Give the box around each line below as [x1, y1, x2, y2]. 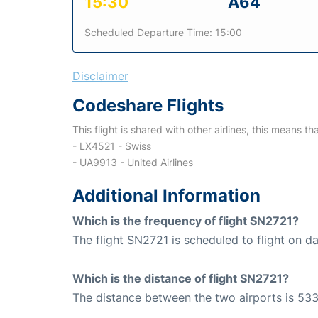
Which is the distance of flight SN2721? [72, 270, 289, 285]
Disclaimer [72, 68, 128, 83]
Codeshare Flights [72, 94, 224, 116]
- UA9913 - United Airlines [72, 155, 193, 168]
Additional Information [72, 185, 261, 206]
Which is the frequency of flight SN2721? [72, 213, 299, 228]
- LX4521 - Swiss [72, 139, 151, 152]
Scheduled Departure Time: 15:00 [84, 26, 242, 38]
